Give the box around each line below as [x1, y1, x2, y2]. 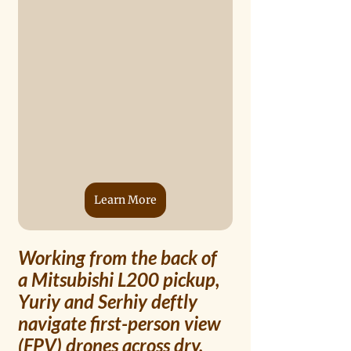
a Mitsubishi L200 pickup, [18, 267, 223, 291]
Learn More [94, 192, 157, 207]
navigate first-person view [18, 311, 225, 335]
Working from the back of [18, 245, 221, 269]
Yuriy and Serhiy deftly [18, 289, 201, 313]
